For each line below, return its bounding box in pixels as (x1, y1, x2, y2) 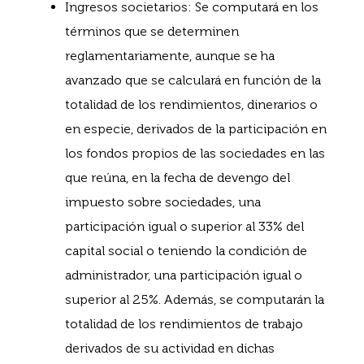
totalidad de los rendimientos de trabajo (65, 315, 303, 331)
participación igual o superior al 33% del (65, 218, 304, 234)
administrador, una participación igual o (65, 266, 302, 283)
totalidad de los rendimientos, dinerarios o (65, 96, 318, 112)
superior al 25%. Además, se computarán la (65, 291, 324, 307)
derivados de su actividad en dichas (65, 340, 275, 356)
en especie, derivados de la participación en (65, 120, 327, 136)
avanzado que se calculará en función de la (65, 71, 321, 88)
